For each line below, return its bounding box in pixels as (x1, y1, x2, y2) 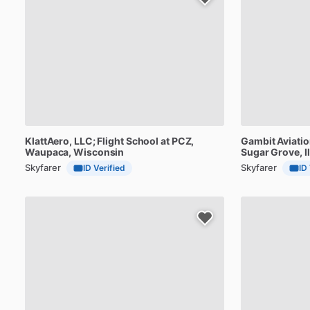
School (125, 135, 159, 147)
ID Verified (83, 163, 125, 173)
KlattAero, (25, 135, 72, 147)
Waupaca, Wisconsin (25, 146, 125, 158)
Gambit (241, 135, 275, 147)
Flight (97, 135, 124, 147)
